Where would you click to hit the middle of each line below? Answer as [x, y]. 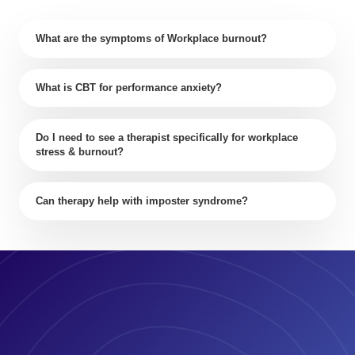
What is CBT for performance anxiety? [129, 87]
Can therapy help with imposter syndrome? [142, 200]
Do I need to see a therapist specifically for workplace [167, 137]
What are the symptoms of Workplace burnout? [151, 38]
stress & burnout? [80, 151]
